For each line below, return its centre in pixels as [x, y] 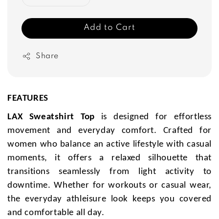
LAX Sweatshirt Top [51, 117]
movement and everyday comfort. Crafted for [109, 131]
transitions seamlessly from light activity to [109, 172]
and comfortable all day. [56, 213]
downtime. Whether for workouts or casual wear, [109, 186]
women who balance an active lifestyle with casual [109, 145]
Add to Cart [109, 27]
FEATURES [28, 98]
